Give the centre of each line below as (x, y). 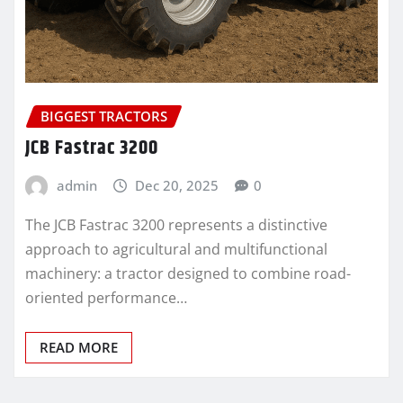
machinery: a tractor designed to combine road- (188, 273)
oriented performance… (106, 297)
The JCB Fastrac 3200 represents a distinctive (176, 224)
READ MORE (79, 347)
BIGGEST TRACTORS (104, 116)
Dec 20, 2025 (177, 186)
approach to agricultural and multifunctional (176, 249)
